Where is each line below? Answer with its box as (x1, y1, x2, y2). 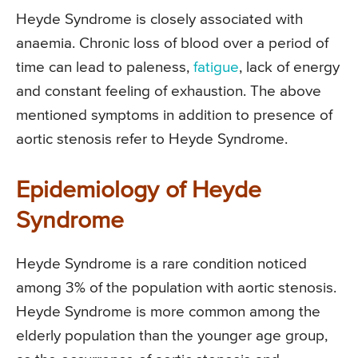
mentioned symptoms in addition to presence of (16, 108, 332, 124)
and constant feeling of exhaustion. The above (16, 84, 321, 100)
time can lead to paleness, (16, 60, 193, 76)
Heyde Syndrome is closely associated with (16, 12, 303, 28)
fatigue (193, 60, 239, 76)
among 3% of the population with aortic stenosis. (16, 280, 336, 296)
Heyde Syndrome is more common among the (16, 304, 320, 320)
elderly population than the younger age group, (16, 328, 328, 344)
